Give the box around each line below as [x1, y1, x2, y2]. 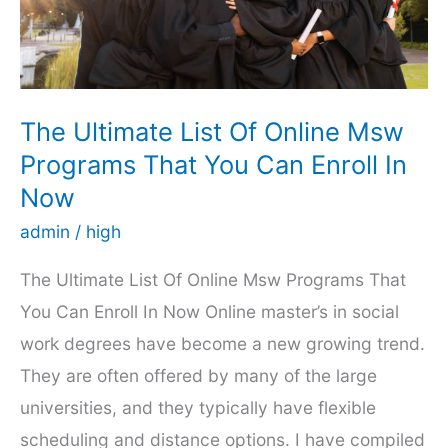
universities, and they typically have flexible [20, 397, 376, 419]
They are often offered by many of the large [20, 365, 377, 387]
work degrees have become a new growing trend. [20, 333, 425, 355]
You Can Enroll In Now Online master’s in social [20, 301, 399, 323]
